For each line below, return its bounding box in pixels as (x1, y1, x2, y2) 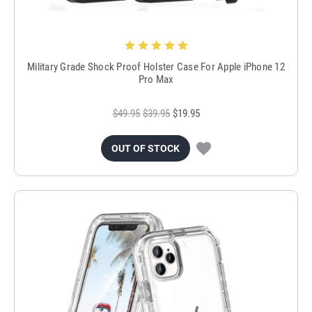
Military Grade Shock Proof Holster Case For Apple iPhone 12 (27, 60, 285, 73)
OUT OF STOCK (111, 142, 180, 154)
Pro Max (138, 72, 174, 86)
